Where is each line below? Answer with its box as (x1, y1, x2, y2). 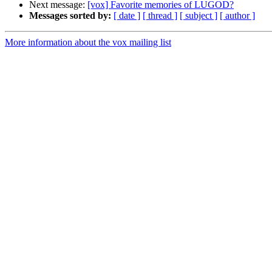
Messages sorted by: (29, 10, 111, 21)
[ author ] (220, 10, 255, 21)
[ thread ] (143, 10, 177, 21)
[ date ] (114, 10, 140, 21)
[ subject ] (180, 10, 217, 21)
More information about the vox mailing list (5, 37, 171, 48)
